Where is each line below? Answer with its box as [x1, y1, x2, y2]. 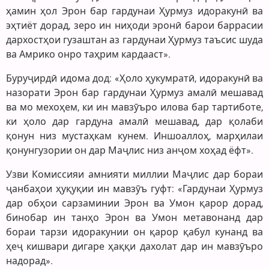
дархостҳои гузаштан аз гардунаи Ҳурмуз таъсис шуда [6, 34, 263, 46]
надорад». [6, 255, 53, 267]
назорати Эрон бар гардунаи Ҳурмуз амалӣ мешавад [6, 86, 263, 98]
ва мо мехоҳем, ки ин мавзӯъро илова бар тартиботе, [6, 101, 263, 113]
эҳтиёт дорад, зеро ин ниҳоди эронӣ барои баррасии [6, 19, 263, 31]
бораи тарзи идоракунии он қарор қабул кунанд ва [6, 226, 263, 238]
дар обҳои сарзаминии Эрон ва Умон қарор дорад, [6, 197, 263, 209]
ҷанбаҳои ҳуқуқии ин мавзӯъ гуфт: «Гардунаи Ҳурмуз [6, 183, 263, 195]
